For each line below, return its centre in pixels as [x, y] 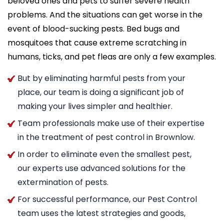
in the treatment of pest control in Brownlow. [106, 137]
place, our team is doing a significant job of [101, 92]
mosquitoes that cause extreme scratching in [97, 42]
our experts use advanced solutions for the [101, 168]
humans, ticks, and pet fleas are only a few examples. [112, 56]
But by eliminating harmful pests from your [101, 78]
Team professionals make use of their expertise [111, 123]
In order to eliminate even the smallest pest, [104, 154]
